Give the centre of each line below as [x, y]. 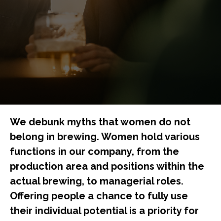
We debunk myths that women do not [100, 122]
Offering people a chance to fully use [99, 196]
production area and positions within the [107, 166]
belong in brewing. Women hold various [105, 137]
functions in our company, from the [94, 151]
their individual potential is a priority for [104, 211]
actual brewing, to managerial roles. [97, 181]
